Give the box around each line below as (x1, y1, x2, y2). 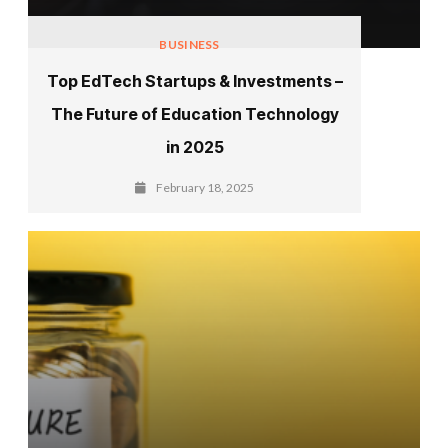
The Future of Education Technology (50, 103, 339, 124)
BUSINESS (159, 36, 220, 52)
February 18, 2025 (156, 179, 255, 195)
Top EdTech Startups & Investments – (46, 70, 343, 91)
